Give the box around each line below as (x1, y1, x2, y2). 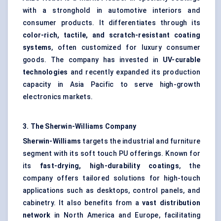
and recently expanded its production (68, 68, 200, 76)
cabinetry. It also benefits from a (23, 199, 142, 207)
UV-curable (163, 56, 200, 64)
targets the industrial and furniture (81, 137, 200, 146)
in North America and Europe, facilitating (50, 211, 200, 220)
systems (23, 43, 52, 52)
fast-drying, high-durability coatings (40, 162, 179, 170)
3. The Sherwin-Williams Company (23, 122, 137, 131)
